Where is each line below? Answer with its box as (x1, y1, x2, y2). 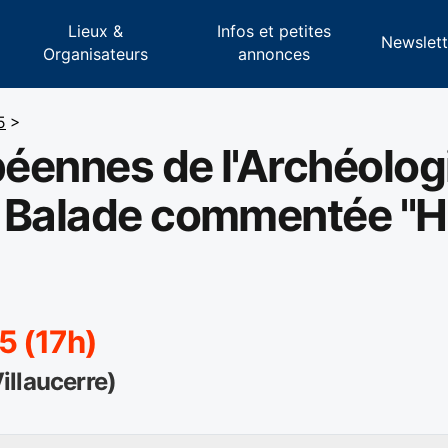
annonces (237, 43, 310, 64)
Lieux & (68, 20, 124, 41)
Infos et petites (216, 20, 331, 41)
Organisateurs (43, 43, 149, 64)
